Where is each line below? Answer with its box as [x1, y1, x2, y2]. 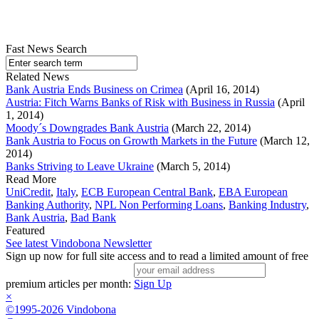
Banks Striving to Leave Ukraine [6, 160, 154, 173]
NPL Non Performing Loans [95, 199, 223, 211]
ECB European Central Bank [81, 186, 213, 199]
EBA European [219, 186, 288, 199]
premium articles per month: [6, 278, 134, 291]
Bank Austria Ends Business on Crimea [6, 83, 183, 96]
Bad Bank [70, 211, 116, 224]
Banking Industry [229, 199, 306, 211]
